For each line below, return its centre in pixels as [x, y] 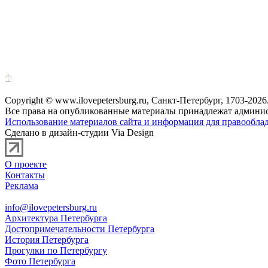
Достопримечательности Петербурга [80, 229]
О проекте [26, 164]
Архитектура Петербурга [56, 218]
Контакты [25, 175]
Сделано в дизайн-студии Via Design [79, 133]
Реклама [22, 186]
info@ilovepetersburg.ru [51, 207]
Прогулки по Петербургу [56, 250]
